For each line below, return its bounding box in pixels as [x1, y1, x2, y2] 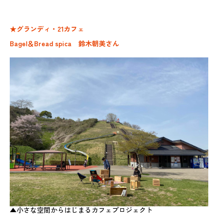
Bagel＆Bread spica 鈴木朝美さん [10, 38, 119, 48]
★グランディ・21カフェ [10, 24, 84, 34]
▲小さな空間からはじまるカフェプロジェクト [10, 205, 153, 215]
